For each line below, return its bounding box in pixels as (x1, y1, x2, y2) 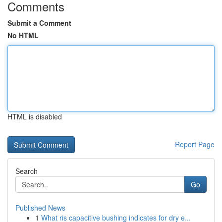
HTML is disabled (7, 111, 62, 121)
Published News (15, 203, 65, 213)
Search (15, 166, 38, 176)
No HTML (7, 30, 39, 40)
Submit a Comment (7, 18, 71, 28)
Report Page (175, 139, 215, 149)
